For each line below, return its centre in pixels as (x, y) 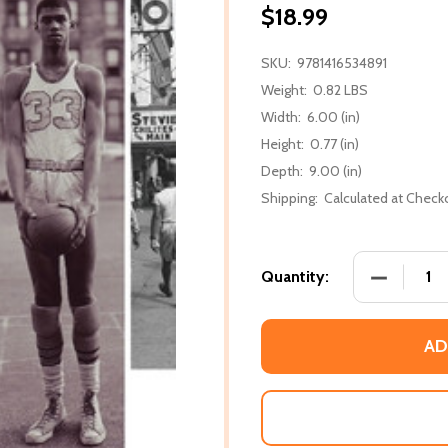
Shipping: (289, 197)
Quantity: (295, 276)
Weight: (284, 89)
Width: (281, 116)
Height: (282, 143)
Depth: (282, 170)
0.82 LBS (340, 89)
